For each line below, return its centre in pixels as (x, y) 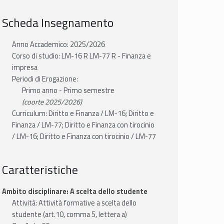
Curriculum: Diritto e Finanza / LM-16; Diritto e (83, 114)
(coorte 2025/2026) (52, 102)
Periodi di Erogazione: (45, 79)
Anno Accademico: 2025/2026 (58, 45)
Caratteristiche (40, 170)
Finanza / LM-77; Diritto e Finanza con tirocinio (83, 125)
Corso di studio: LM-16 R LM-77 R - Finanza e (81, 56)
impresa (24, 68)
